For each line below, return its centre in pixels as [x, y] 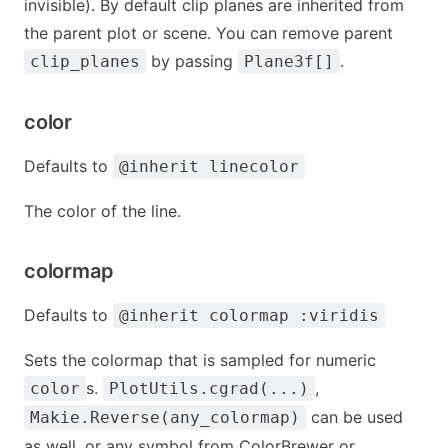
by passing [192, 61]
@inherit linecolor [209, 166]
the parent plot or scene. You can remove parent [208, 33]
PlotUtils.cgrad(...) [209, 388]
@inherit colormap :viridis [249, 315]
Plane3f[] [289, 61]
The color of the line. [102, 211]
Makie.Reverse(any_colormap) [165, 417]
